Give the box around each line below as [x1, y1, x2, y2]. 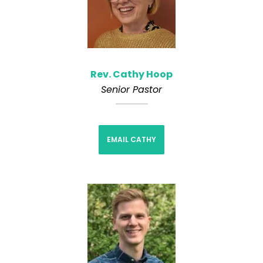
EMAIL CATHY [107, 134, 156, 144]
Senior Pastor [101, 82, 162, 96]
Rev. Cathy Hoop [90, 67, 173, 81]
